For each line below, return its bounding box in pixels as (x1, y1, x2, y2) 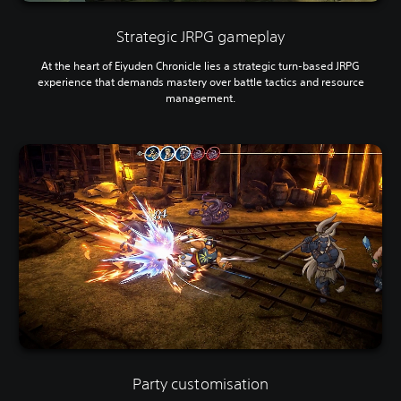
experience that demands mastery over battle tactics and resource (37, 74, 364, 90)
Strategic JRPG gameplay (115, 27, 286, 47)
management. (166, 90, 235, 107)
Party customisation (132, 373, 269, 393)
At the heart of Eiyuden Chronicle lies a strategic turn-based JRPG (41, 58, 360, 74)
